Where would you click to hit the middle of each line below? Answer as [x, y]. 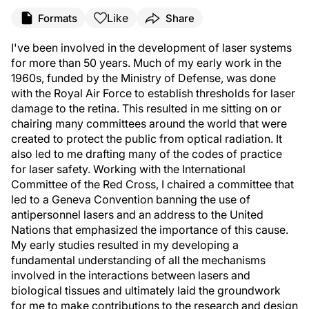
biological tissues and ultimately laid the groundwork [146, 290]
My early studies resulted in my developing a [125, 245]
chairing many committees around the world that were [149, 123]
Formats [58, 18]
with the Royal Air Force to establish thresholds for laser [153, 93]
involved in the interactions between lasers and [131, 275]
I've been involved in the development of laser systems [151, 48]
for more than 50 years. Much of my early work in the [146, 63]
